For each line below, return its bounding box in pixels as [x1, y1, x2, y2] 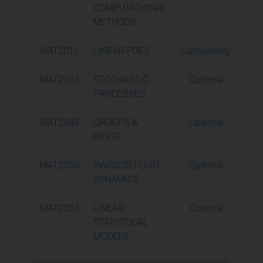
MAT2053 [40, 202, 79, 214]
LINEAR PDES [93, 45, 150, 56]
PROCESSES [93, 87, 146, 99]
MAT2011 [40, 45, 79, 56]
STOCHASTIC [93, 73, 149, 85]
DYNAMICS [93, 173, 139, 185]
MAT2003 [40, 73, 79, 85]
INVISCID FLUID [93, 159, 159, 171]
